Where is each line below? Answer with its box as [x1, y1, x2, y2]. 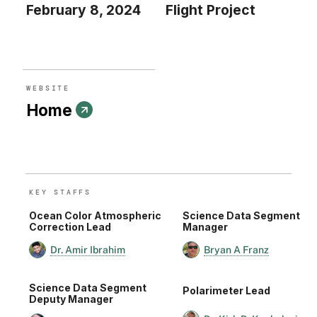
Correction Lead [29, 221, 111, 234]
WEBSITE [26, 83, 70, 93]
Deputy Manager [29, 293, 113, 306]
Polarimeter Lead [183, 284, 270, 297]
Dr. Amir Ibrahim [50, 243, 125, 255]
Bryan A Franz [204, 243, 269, 255]
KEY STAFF [29, 188, 86, 197]
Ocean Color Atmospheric [29, 209, 161, 222]
